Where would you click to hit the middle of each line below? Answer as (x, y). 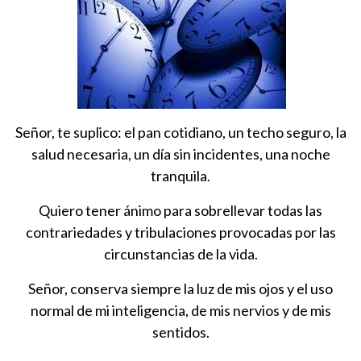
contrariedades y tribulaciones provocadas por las (180, 232)
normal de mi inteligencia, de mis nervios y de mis (180, 310)
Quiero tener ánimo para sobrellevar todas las (180, 210)
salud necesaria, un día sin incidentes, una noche (180, 154)
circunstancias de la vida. (180, 253)
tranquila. (180, 175)
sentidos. (180, 332)
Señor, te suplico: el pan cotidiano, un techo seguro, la (180, 132)
